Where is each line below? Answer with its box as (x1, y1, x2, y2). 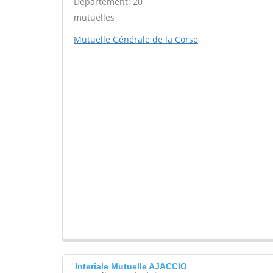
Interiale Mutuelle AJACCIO (75, 261, 187, 271)
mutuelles (74, 12, 115, 23)
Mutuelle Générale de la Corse (74, 34, 198, 45)
